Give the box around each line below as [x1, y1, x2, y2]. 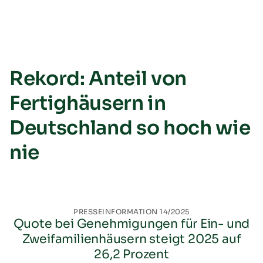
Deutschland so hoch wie [9, 115, 251, 140]
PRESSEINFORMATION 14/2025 [73, 207, 190, 216]
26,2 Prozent [94, 246, 169, 262]
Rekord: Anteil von [9, 66, 187, 91]
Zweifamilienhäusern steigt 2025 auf [22, 231, 241, 247]
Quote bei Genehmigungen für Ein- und [13, 215, 250, 231]
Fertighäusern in [9, 90, 166, 116]
